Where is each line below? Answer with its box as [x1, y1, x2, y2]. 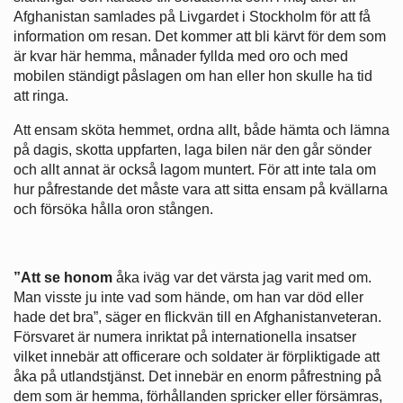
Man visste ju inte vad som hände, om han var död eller [13, 290, 363, 306]
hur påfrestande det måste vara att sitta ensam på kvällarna [13, 182, 388, 198]
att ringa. [13, 88, 68, 104]
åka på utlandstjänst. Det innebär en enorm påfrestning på [13, 369, 381, 385]
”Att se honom [13, 270, 116, 286]
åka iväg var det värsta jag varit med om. [116, 270, 372, 286]
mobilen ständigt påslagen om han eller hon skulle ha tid [13, 68, 372, 85]
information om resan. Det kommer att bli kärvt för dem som [13, 29, 386, 45]
